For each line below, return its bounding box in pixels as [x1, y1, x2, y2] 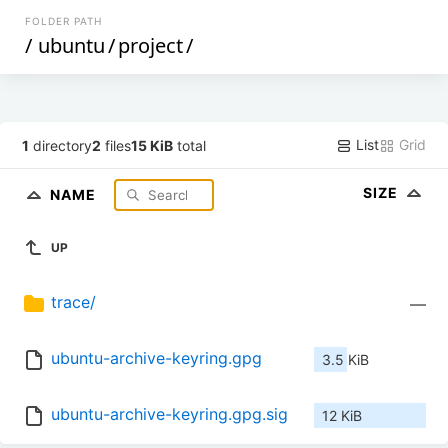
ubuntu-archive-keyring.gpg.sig [51, 404, 288, 425]
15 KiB [131, 136, 174, 154]
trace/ [51, 292, 96, 313]
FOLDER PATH [25, 15, 103, 27]
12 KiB [322, 407, 362, 425]
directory [29, 136, 93, 154]
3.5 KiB [322, 351, 369, 369]
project [118, 32, 184, 59]
